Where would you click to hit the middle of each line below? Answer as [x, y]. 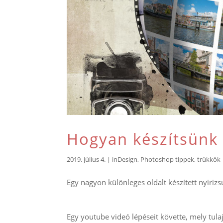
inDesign [125, 159]
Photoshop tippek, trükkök [181, 159]
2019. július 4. [86, 159]
